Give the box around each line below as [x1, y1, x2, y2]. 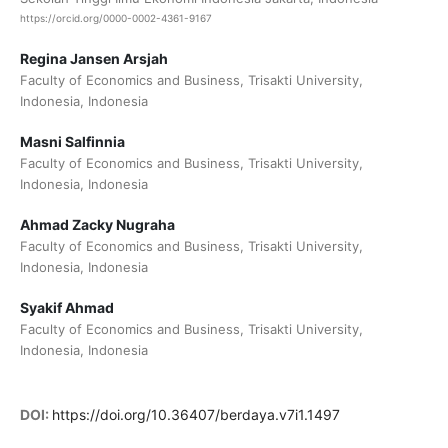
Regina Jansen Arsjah [19, 50, 168, 68]
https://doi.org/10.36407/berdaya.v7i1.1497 [51, 406, 340, 424]
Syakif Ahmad [19, 299, 114, 317]
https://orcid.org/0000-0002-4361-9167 [19, 12, 212, 25]
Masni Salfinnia [19, 133, 125, 151]
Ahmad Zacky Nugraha [19, 216, 175, 234]
